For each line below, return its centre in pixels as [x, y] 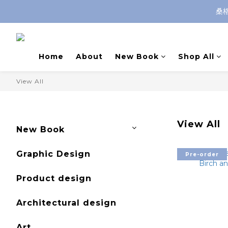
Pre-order [202, 154]
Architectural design [66, 203]
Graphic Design [53, 154]
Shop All [196, 56]
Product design [54, 178]
